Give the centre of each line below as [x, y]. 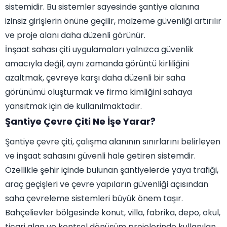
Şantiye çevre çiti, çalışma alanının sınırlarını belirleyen [113, 142]
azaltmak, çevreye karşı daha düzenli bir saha [95, 78]
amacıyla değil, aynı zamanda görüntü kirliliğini [97, 64]
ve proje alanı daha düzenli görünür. [75, 35]
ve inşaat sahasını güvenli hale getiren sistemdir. [100, 156]
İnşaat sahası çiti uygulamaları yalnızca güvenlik [99, 50]
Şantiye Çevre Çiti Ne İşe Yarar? [80, 122]
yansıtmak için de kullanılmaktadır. [73, 106]
